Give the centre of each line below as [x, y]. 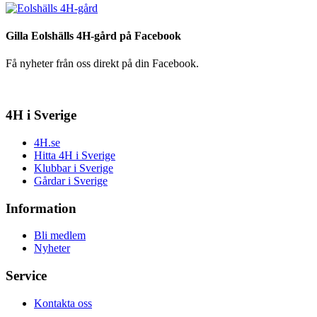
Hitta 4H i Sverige [75, 155]
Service [26, 276]
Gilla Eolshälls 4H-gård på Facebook [93, 36]
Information [41, 208]
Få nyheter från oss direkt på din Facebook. [102, 64]
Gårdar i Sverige [71, 180]
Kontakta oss [63, 303]
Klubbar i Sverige [74, 168]
